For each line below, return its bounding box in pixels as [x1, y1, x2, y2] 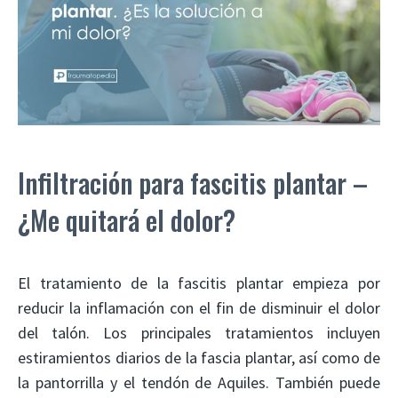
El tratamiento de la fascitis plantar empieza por [18, 272, 380, 293]
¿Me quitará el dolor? [18, 199, 235, 240]
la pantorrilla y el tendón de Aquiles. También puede [18, 371, 380, 393]
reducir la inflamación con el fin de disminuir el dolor [18, 297, 380, 318]
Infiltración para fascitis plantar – [18, 162, 368, 203]
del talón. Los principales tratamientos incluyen [18, 322, 380, 343]
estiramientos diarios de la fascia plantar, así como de [18, 346, 380, 368]
